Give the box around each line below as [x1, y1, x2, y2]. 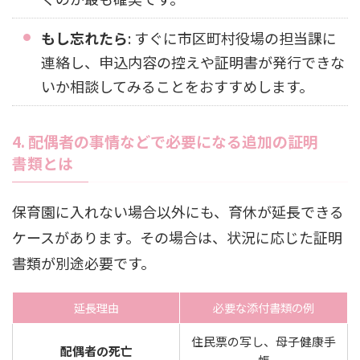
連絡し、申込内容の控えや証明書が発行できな [41, 51, 345, 73]
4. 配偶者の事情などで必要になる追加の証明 [12, 130, 318, 153]
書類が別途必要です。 [12, 252, 155, 274]
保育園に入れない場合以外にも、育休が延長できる [12, 201, 344, 223]
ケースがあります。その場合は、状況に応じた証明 [12, 227, 342, 248]
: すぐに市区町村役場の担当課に [128, 27, 337, 49]
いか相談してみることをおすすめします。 [41, 76, 313, 97]
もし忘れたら [41, 27, 128, 49]
